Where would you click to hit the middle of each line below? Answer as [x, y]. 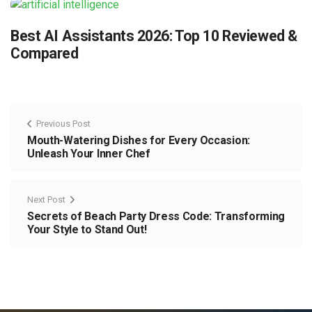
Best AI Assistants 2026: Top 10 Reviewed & [154, 36]
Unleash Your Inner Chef [89, 154]
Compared [45, 54]
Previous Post [63, 124]
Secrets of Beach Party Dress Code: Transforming [156, 217]
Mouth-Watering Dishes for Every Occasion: [139, 141]
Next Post [46, 200]
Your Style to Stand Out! [87, 230]
